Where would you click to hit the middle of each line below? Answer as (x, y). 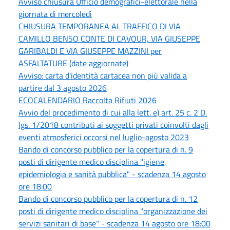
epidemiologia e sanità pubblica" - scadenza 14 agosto (112, 174)
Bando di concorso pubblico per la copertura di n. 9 (106, 149)
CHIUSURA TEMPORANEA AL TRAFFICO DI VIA (100, 26)
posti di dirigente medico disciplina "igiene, (92, 161)
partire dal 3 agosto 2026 (63, 88)
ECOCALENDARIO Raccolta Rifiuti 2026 (88, 100)
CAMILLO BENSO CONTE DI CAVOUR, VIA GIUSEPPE (109, 38)
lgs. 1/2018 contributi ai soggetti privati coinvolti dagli (113, 124)
